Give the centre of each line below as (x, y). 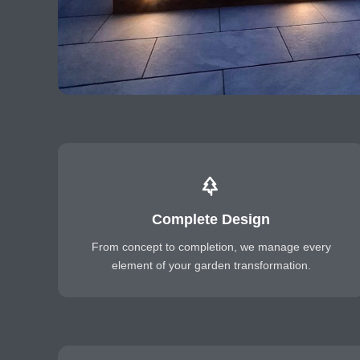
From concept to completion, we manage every (211, 247)
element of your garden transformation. (211, 265)
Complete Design (211, 219)
